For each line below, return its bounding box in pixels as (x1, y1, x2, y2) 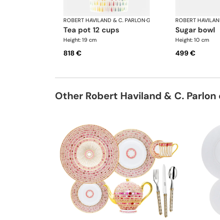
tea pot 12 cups (67, 25, 119, 35)
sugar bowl (179, 25, 215, 35)
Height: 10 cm (175, 36, 209, 44)
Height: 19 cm (63, 36, 97, 44)
